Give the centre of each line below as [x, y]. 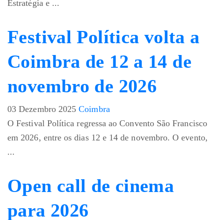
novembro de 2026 [82, 86]
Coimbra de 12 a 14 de [99, 62]
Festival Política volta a [104, 37]
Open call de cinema [91, 186]
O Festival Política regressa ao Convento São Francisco [107, 124]
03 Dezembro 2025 [42, 109]
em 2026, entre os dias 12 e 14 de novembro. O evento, [108, 138]
